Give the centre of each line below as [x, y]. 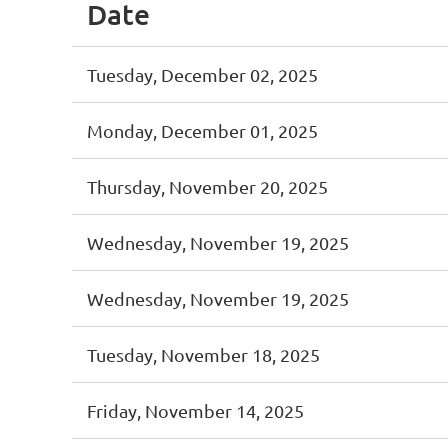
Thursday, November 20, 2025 [207, 186]
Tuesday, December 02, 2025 [202, 74]
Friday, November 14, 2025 [195, 410]
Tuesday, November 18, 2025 [203, 354]
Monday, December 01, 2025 [202, 130]
